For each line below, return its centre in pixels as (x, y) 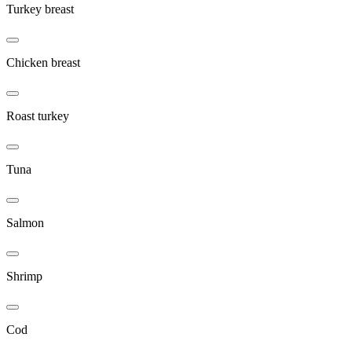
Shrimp (24, 277)
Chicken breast (43, 63)
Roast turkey (38, 116)
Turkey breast (40, 9)
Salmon (25, 223)
